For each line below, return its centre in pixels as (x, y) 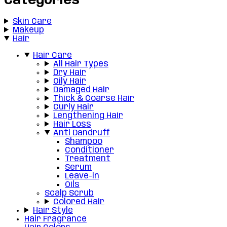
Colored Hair (79, 202)
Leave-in (82, 176)
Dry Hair (69, 72)
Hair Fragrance (55, 219)
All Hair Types (81, 64)
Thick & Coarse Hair (93, 98)
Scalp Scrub (69, 193)
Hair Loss (72, 124)
